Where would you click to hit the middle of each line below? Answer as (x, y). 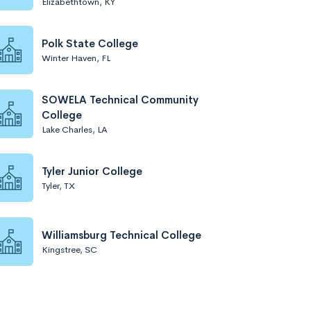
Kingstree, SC (69, 249)
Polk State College (90, 43)
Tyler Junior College (92, 171)
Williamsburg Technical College (121, 235)
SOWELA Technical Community (120, 99)
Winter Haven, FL (76, 58)
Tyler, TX (58, 185)
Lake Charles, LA (75, 129)
